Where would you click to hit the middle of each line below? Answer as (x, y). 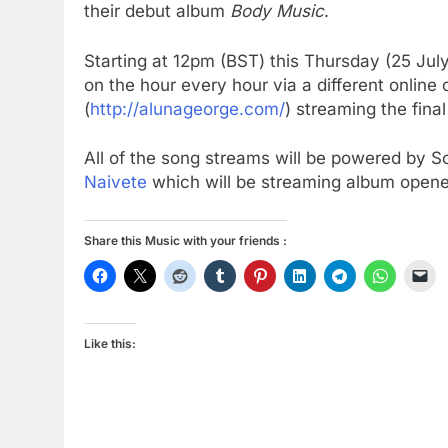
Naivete (115, 182)
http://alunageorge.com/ (187, 108)
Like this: (110, 343)
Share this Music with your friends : (185, 240)
